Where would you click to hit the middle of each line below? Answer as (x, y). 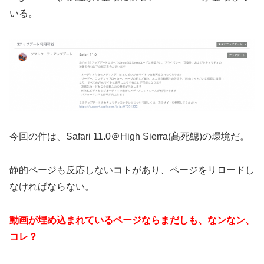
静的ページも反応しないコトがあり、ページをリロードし (132, 170)
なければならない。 (52, 186)
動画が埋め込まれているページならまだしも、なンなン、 (132, 220)
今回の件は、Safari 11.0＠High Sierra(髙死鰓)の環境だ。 (129, 137)
